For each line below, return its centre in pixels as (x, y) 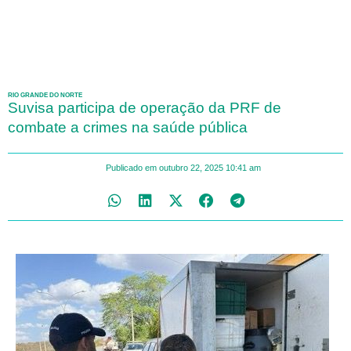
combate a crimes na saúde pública (128, 127)
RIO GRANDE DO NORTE (45, 95)
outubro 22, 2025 (191, 167)
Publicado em (131, 167)
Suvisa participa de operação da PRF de (145, 107)
